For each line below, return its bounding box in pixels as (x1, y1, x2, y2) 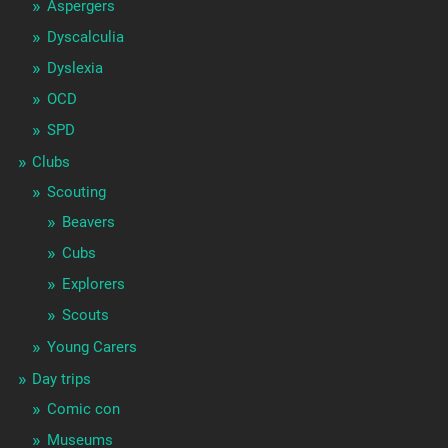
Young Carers (46, 338, 137, 357)
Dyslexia (46, 59, 103, 78)
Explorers (61, 275, 125, 294)
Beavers (61, 213, 115, 232)
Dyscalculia (46, 28, 124, 47)
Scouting (46, 183, 106, 202)
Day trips (31, 370, 91, 389)
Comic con (46, 400, 120, 419)
